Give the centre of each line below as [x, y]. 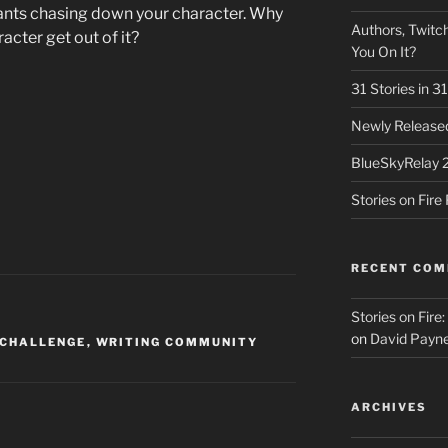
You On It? [383, 52]
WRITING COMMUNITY [177, 342]
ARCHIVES [388, 407]
